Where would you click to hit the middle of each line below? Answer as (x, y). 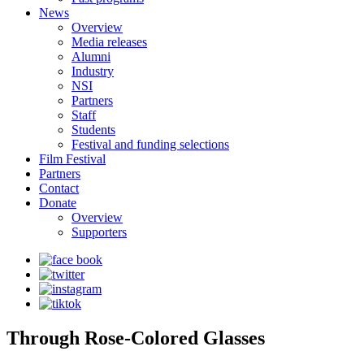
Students (93, 130)
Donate (58, 203)
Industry (93, 71)
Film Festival (72, 159)
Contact (59, 188)
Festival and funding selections (150, 144)
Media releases (109, 42)
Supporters (99, 232)
